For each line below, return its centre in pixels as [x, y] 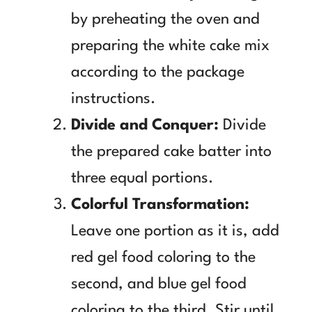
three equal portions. [142, 178]
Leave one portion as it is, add [175, 231]
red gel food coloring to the [163, 257]
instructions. [113, 99]
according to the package [158, 72]
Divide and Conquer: [145, 125]
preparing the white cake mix [170, 46]
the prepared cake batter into [171, 151]
